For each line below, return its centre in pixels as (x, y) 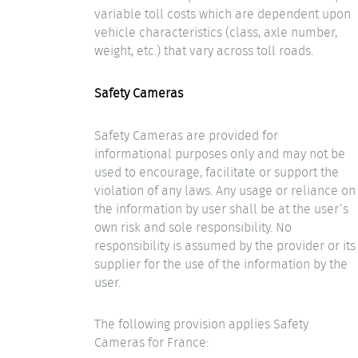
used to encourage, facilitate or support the (217, 172)
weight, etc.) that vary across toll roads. (204, 51)
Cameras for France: (151, 343)
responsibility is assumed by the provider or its (225, 245)
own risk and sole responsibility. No (193, 227)
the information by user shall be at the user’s (221, 209)
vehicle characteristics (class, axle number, (216, 33)
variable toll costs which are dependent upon (223, 14)
